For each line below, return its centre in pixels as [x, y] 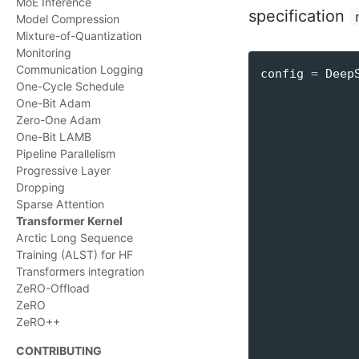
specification [299, 16]
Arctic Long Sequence [75, 238]
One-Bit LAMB [54, 137]
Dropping [40, 187]
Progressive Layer [63, 170]
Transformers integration [80, 271]
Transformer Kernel [69, 221]
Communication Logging [80, 69]
